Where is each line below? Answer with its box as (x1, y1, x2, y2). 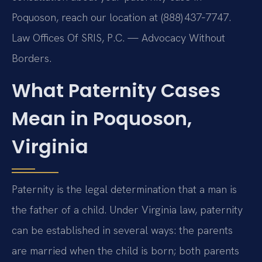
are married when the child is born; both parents (12, 244, 239, 258)
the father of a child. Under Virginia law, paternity (12, 203, 243, 217)
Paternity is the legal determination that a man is (12, 182, 237, 196)
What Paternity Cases (12, 77, 220, 104)
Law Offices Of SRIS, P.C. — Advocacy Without (12, 30, 225, 44)
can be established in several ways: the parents (12, 223, 233, 237)
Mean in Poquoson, (12, 105, 192, 132)
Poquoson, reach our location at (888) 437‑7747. (12, 10, 231, 24)
